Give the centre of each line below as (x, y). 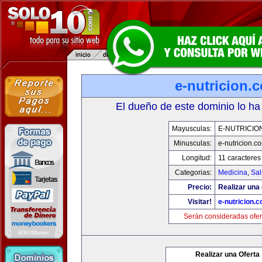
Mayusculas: (192, 129)
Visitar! (199, 202)
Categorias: (193, 173)
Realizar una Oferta (227, 254)
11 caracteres (239, 158)
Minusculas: (192, 143)
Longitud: (196, 158)
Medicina (232, 173)
